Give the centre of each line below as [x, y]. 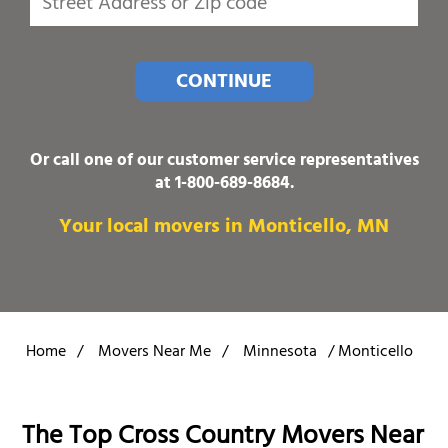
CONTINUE [224, 83]
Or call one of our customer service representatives [224, 161]
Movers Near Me [154, 353]
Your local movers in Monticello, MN [224, 228]
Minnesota [280, 353]
